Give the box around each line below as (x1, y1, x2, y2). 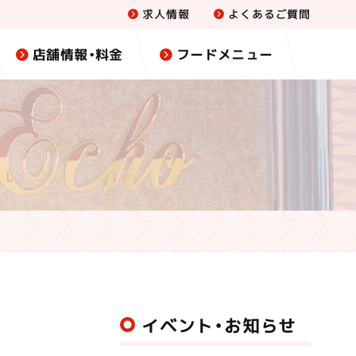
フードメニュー (176, 43, 273, 64)
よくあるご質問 (228, 6, 311, 21)
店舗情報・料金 (33, 43, 123, 64)
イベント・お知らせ (141, 311, 297, 338)
